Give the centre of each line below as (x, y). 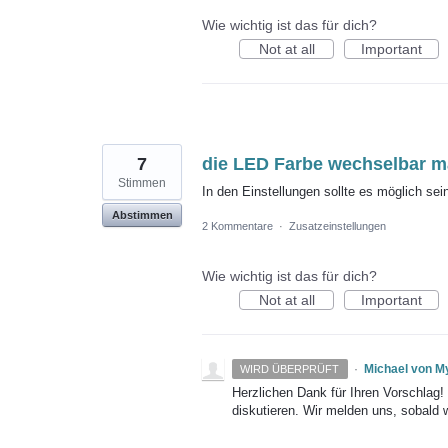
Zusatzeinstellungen (337, 225)
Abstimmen (142, 214)
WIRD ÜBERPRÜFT (290, 368)
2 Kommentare (237, 225)
